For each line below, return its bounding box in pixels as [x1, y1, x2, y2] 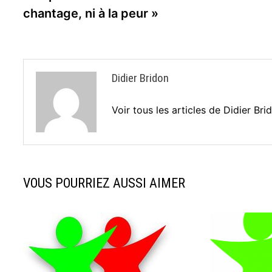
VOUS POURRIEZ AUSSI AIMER [23, 175, 186, 191]
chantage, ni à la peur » [23, 6, 159, 21]
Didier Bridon [112, 71, 169, 85]
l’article [22, 15, 79, 38]
